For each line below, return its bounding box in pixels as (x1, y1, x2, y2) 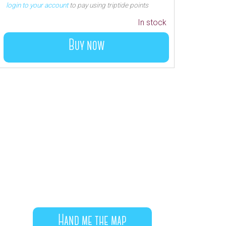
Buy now (68, 38, 104, 54)
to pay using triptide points (68, 1, 148, 9)
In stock (138, 18, 166, 27)
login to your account (6, 1, 68, 9)
